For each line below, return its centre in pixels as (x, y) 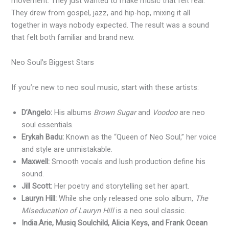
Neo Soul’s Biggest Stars (53, 62)
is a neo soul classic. (150, 210)
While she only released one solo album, (126, 198)
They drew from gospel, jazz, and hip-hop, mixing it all (101, 13)
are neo (191, 112)
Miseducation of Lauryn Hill (68, 210)
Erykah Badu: (43, 137)
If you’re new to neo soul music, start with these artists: (105, 87)
